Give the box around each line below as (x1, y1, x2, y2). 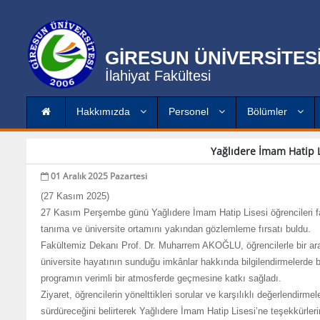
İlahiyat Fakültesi (105, 67, 211, 84)
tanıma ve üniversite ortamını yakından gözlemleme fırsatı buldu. (41, 224, 311, 234)
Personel (169, 106, 211, 117)
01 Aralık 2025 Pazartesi (49, 170, 147, 182)
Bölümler (247, 106, 290, 117)
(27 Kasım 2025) (41, 191, 109, 201)
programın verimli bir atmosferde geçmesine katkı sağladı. (41, 273, 281, 284)
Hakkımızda (76, 106, 133, 117)
